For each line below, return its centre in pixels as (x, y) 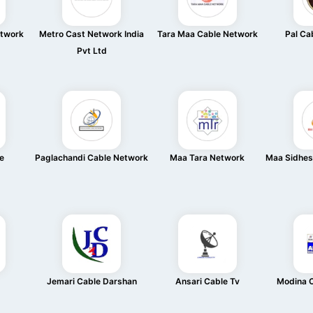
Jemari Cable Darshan (92, 281)
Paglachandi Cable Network (92, 158)
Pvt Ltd (92, 51)
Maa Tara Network (208, 158)
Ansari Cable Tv (207, 281)
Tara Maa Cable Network (207, 34)
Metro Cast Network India (92, 34)
